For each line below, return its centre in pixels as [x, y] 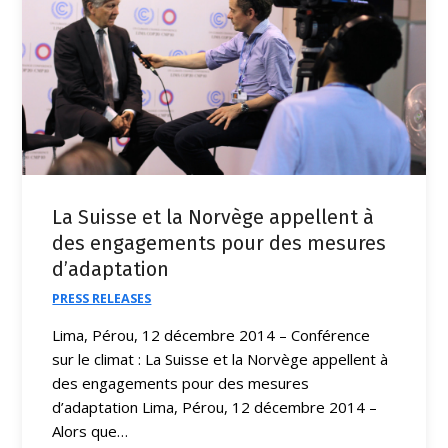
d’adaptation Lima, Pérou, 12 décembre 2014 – [215, 406]
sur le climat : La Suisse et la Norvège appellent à [220, 358]
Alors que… [90, 430]
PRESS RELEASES [102, 297]
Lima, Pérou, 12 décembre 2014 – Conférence [211, 334]
